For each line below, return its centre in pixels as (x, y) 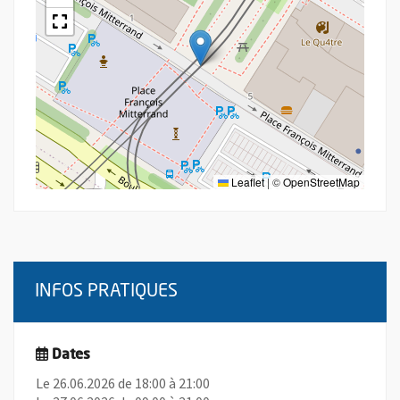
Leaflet (246, 182)
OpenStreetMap (321, 182)
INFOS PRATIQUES (106, 292)
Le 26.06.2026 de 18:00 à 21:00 (123, 383)
